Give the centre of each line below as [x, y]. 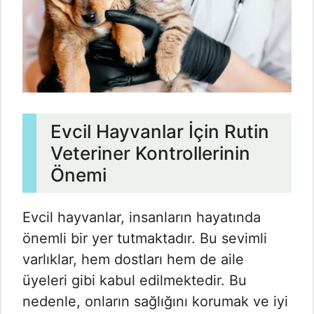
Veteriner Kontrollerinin [150, 153]
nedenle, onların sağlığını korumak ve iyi [155, 302]
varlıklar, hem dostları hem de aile [133, 260]
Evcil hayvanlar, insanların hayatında [142, 218]
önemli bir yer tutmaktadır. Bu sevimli [145, 239]
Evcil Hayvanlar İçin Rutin [160, 132]
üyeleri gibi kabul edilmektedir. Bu [135, 281]
